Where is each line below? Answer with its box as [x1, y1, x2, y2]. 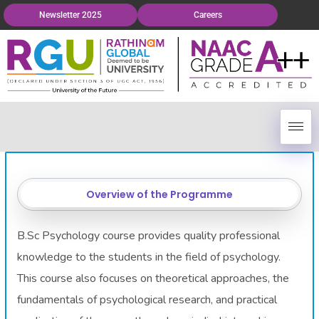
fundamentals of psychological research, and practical [17, 291, 278, 308]
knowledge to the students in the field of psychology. [17, 249, 281, 265]
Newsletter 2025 [39, 10, 103, 20]
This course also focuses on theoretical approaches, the [17, 270, 290, 286]
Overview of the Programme [86, 187, 233, 202]
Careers [193, 10, 222, 20]
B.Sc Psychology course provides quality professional [17, 227, 281, 244]
